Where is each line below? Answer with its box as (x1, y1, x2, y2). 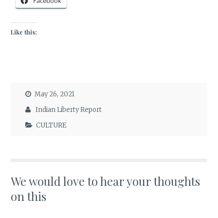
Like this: (11, 28, 37, 36)
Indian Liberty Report (36, 106, 102, 114)
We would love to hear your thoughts (11, 173, 200, 189)
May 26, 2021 (35, 90, 75, 98)
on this (11, 188, 47, 204)
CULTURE (36, 121, 67, 130)
